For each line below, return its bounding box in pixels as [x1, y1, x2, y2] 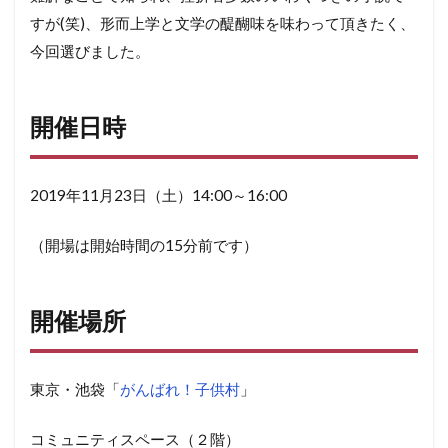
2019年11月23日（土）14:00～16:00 [30, 185, 287, 204]
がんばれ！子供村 [120, 379, 240, 398]
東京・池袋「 [30, 379, 120, 398]
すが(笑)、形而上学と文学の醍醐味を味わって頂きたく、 [30, 13, 415, 32]
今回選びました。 [30, 41, 150, 60]
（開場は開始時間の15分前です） [30, 235, 258, 254]
